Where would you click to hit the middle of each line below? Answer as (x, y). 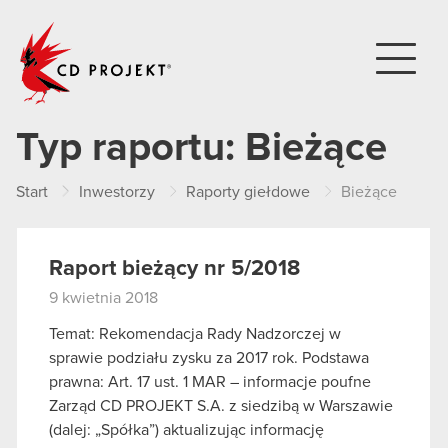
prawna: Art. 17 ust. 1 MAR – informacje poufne (210, 381)
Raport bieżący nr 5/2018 (174, 269)
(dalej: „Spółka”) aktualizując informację (186, 429)
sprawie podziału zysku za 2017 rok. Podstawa (209, 357)
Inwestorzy (117, 192)
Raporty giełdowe (248, 192)
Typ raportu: (130, 148)
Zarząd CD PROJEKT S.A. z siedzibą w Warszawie (221, 405)
